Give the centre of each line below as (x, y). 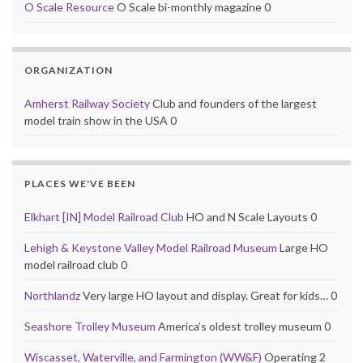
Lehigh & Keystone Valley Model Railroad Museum (151, 247)
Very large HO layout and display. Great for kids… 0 (209, 295)
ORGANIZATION (68, 70)
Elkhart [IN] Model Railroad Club (104, 216)
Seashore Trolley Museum (90, 326)
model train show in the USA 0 (100, 120)
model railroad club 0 (76, 264)
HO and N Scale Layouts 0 (250, 216)
